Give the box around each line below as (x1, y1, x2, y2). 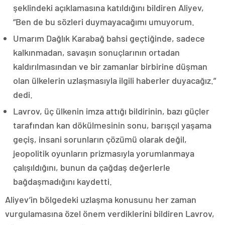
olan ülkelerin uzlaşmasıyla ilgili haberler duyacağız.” (13, 74, 216, 86)
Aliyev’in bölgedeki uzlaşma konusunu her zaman (5, 193, 196, 205)
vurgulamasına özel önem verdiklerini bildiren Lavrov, (5, 207, 214, 219)
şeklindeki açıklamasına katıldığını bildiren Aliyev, (13, 2, 204, 13)
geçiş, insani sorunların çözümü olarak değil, (13, 133, 187, 145)
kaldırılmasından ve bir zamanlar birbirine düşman (13, 60, 207, 72)
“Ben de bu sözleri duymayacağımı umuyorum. (13, 16, 194, 27)
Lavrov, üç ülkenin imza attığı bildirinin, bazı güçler (13, 105, 209, 117)
